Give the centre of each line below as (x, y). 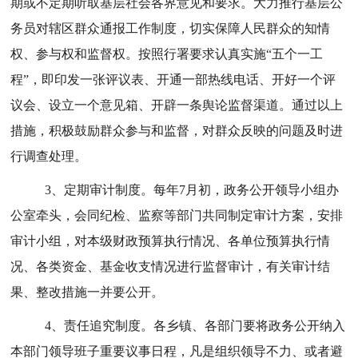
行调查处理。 (49, 156)
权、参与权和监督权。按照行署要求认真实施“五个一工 (167, 54)
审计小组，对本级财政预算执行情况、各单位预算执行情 (171, 241)
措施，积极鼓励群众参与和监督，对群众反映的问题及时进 (177, 131)
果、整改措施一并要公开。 (88, 292)
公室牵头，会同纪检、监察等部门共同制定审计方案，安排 (177, 215)
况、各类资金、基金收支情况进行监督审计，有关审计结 (171, 267)
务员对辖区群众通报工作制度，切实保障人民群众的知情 (171, 28)
